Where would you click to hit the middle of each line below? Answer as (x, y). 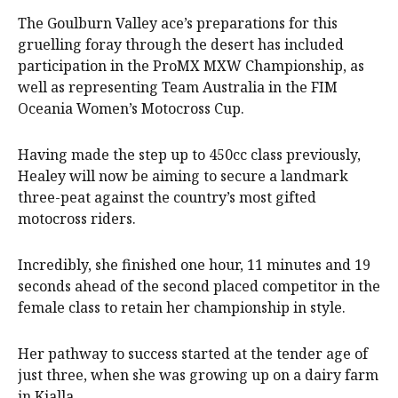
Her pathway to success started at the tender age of (193, 354)
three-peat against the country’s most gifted (167, 198)
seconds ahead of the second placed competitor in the (199, 287)
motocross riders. (77, 219)
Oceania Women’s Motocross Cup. (131, 109)
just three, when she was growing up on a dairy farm (198, 375)
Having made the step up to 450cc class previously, (189, 155)
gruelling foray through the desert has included (181, 45)
